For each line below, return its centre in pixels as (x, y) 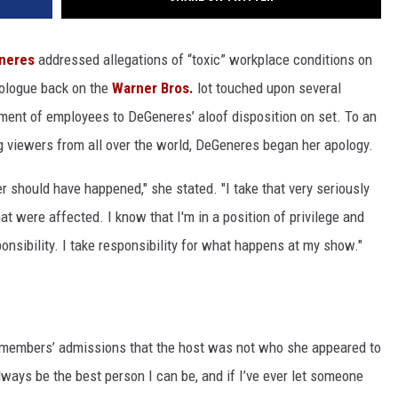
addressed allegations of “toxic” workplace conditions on (203, 59)
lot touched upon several (267, 88)
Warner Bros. (153, 88)
